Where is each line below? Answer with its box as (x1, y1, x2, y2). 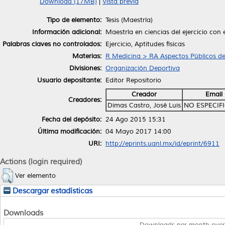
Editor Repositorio (105, 76, 161, 84)
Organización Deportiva (105, 64, 180, 72)
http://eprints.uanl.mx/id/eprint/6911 (105, 139, 219, 148)
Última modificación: (38, 127, 101, 136)
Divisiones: (69, 64, 101, 72)
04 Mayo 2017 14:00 (105, 127, 171, 136)
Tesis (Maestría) (105, 16, 153, 24)
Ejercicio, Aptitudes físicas (105, 40, 185, 48)
